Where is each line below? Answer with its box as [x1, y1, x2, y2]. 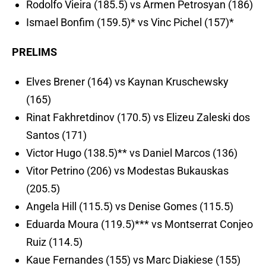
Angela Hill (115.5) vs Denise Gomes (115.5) [26, 200, 233, 213]
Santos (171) [26, 129, 87, 142]
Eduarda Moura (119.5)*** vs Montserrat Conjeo [26, 218, 253, 231]
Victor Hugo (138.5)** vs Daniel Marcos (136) [26, 147, 237, 160]
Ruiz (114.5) [26, 236, 83, 249]
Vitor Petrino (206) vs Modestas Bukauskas [26, 164, 229, 178]
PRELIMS [12, 46, 57, 59]
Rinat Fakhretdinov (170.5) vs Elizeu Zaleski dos [26, 111, 250, 124]
